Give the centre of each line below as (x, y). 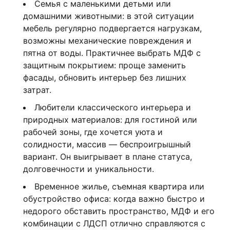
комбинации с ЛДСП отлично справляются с (114, 224)
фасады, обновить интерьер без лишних (105, 78)
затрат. (37, 90)
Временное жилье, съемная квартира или (119, 187)
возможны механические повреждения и (107, 41)
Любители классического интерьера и (113, 108)
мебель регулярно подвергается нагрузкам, (112, 28)
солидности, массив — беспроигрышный (107, 145)
